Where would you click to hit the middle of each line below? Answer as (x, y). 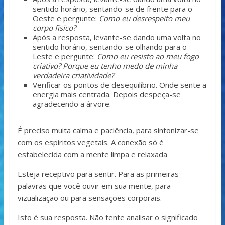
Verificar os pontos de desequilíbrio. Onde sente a (119, 85)
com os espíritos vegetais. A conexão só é (90, 142)
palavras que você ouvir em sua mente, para (94, 186)
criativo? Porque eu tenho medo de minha (105, 66)
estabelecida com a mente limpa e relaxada (92, 154)
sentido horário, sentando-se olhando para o (109, 47)
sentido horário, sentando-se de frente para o (112, 9)
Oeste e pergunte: (66, 18)
